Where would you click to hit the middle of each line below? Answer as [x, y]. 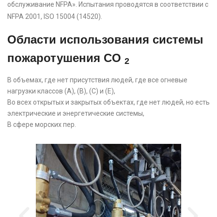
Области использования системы [105, 39]
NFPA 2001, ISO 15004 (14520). [55, 16]
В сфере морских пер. [42, 124]
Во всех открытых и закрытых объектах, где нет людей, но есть [108, 102]
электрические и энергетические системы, [76, 113]
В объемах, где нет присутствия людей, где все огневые [97, 80]
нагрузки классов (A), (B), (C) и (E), [61, 91]
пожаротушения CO [66, 58]
